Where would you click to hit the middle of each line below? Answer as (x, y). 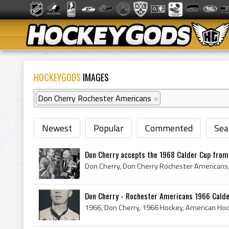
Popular (109, 128)
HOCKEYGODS (57, 77)
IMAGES (95, 77)
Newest (57, 128)
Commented (169, 128)
